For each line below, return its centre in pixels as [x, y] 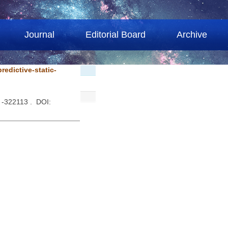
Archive [192, 35]
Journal [40, 35]
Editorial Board [116, 35]
